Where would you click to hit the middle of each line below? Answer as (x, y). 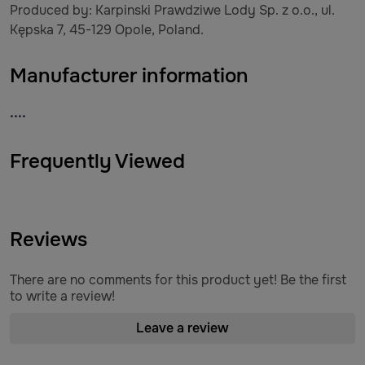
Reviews (48, 240)
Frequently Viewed (97, 161)
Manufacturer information (129, 76)
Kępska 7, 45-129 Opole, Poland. (108, 30)
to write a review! (62, 296)
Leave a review (182, 328)
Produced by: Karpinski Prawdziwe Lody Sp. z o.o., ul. (172, 10)
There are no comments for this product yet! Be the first (178, 280)
